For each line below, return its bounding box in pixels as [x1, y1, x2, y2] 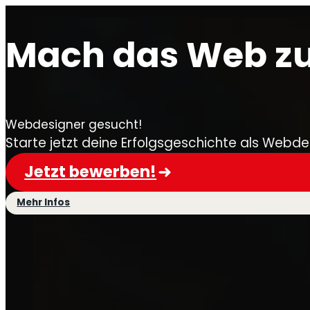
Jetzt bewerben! [24, 161, 157, 183]
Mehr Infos [17, 196, 71, 210]
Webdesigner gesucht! [6, 116, 142, 133]
